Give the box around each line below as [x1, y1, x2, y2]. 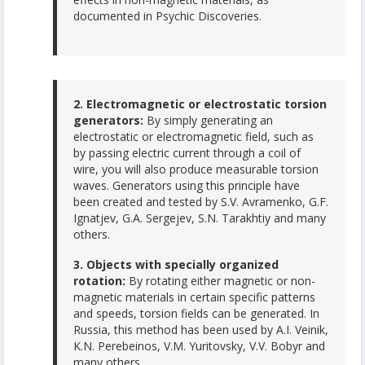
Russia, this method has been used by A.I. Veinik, [73, 322, 328, 338]
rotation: [73, 273, 125, 289]
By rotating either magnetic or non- [125, 273, 315, 289]
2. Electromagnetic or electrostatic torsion [73, 95, 327, 112]
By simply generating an [147, 112, 273, 128]
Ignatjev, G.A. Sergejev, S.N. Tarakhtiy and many [73, 209, 326, 226]
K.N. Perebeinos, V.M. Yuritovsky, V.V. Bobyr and [73, 338, 325, 354]
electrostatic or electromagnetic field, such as [73, 128, 314, 144]
